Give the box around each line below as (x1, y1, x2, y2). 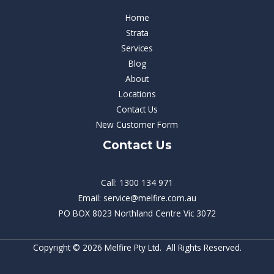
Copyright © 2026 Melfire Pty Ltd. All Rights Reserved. (32, 242, 242, 254)
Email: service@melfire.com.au (78, 192, 196, 204)
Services (121, 42, 153, 54)
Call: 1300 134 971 (101, 177, 173, 189)
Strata (125, 26, 149, 39)
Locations (118, 87, 156, 100)
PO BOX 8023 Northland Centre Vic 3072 (58, 207, 216, 220)
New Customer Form (96, 118, 178, 130)
